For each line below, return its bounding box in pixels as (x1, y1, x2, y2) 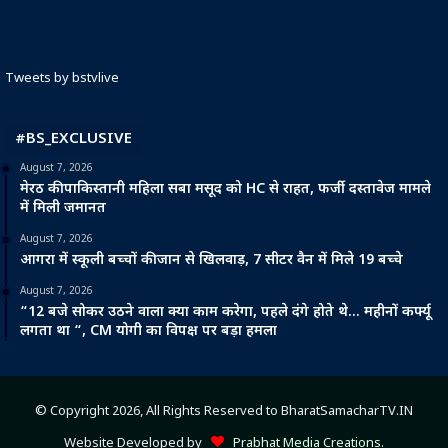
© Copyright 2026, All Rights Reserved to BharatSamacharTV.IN (35, 403, 413, 421)
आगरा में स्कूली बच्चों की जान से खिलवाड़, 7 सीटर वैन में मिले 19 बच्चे (20, 251, 403, 271)
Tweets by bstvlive (5, 70, 119, 88)
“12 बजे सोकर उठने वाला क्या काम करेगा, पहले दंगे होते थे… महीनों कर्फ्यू (20, 303, 431, 323)
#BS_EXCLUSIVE (15, 130, 132, 150)
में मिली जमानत (20, 199, 106, 219)
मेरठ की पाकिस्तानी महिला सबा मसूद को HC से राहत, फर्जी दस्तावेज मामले (20, 180, 431, 200)
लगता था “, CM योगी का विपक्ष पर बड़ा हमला (20, 322, 277, 342)
